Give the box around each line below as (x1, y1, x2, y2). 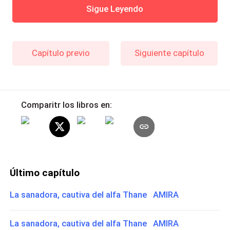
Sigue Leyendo (86, 4, 144, 14)
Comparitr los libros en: (21, 100, 112, 110)
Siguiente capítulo (134, 47, 204, 58)
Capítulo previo (31, 47, 90, 58)
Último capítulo (10, 166, 80, 179)
